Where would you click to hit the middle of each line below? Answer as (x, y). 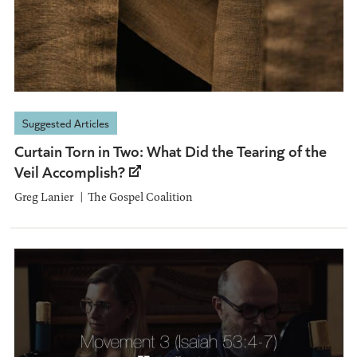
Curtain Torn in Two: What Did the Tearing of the (170, 151)
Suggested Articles (65, 124)
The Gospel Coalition (140, 197)
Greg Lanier (43, 197)
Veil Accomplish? (71, 171)
